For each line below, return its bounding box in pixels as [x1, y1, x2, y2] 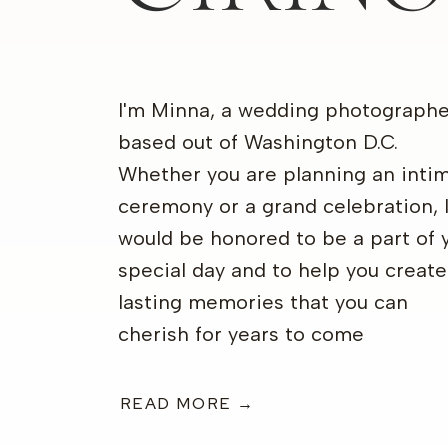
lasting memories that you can [118, 290, 408, 314]
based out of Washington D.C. [118, 130, 398, 154]
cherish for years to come [118, 322, 364, 346]
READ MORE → [120, 393, 256, 414]
